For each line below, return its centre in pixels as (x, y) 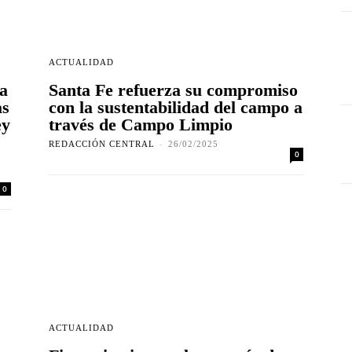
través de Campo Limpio (141, 125)
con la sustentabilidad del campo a (176, 108)
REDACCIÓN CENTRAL (102, 144)
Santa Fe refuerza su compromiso (173, 90)
